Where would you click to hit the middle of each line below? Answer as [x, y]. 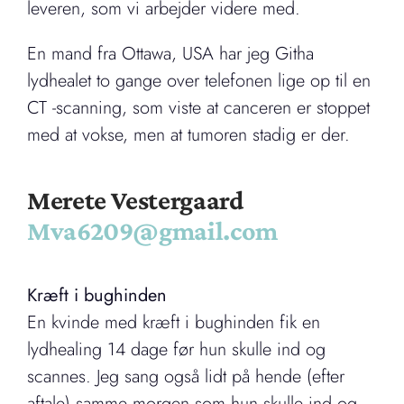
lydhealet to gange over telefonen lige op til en [199, 81]
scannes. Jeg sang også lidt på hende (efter [186, 377]
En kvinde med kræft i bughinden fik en [174, 323]
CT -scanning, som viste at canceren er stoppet [198, 108]
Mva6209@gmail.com [152, 231]
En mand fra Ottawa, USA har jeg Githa [170, 54]
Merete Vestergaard [135, 200]
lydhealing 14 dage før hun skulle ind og [176, 350]
